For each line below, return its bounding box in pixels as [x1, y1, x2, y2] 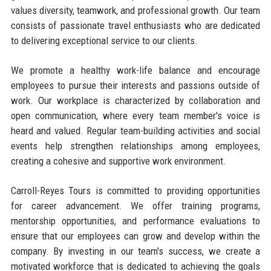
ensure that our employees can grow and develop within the [10, 229, 261, 242]
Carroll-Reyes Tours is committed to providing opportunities [10, 184, 261, 197]
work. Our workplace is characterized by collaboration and [10, 94, 261, 106]
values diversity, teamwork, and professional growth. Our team [10, 4, 261, 16]
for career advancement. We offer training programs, [10, 199, 261, 212]
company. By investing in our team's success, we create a [10, 244, 261, 257]
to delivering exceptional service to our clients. [10, 34, 198, 47]
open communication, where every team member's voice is [10, 109, 261, 122]
